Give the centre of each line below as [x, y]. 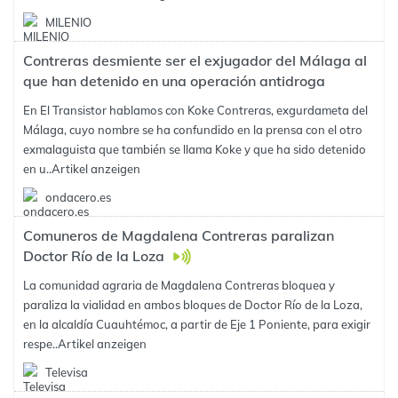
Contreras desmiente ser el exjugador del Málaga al [195, 60]
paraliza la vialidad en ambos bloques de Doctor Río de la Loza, [193, 305]
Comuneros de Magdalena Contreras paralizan [179, 235]
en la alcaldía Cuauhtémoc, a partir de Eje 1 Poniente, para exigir [197, 324]
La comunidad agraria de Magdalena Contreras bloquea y [179, 285]
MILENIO [68, 22]
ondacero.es [78, 197]
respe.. [40, 344]
